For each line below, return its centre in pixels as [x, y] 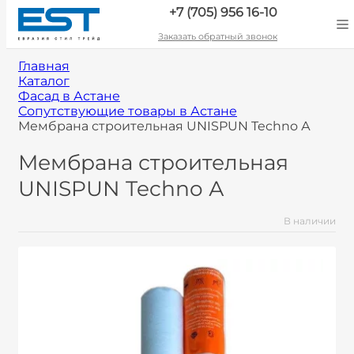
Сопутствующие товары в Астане [128, 111]
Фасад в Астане [69, 96]
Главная [44, 66]
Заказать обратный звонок [218, 36]
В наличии [310, 221]
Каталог [44, 81]
